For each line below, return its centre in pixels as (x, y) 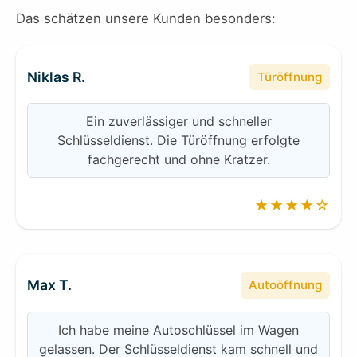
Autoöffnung (286, 284)
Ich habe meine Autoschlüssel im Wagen (178, 330)
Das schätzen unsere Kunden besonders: (146, 19)
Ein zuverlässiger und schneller (178, 122)
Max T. (50, 285)
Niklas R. (57, 77)
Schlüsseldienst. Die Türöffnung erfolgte (178, 141)
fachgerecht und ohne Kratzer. (178, 160)
